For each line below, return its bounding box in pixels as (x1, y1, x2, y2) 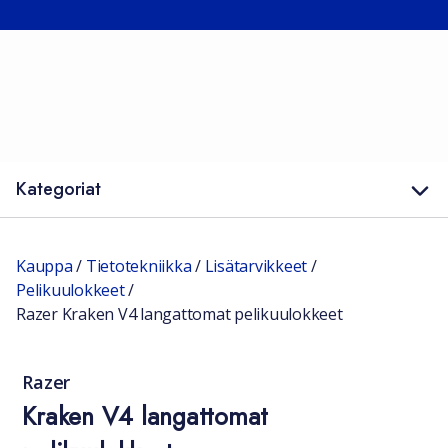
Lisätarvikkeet (204, 255, 307, 277)
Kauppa (16, 255, 73, 277)
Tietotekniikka (85, 255, 192, 277)
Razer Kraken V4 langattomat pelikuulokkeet (16, 303, 343, 325)
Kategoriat (16, 176, 101, 202)
